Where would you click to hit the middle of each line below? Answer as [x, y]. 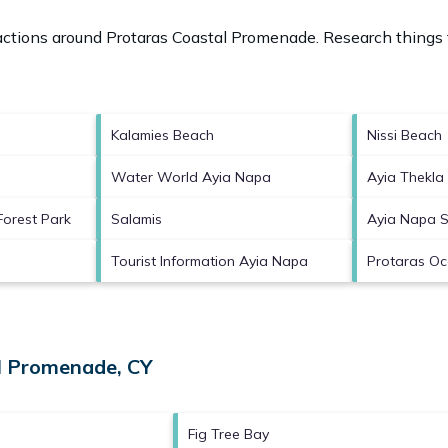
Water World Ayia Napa [191, 176]
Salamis [136, 218]
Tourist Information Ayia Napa [209, 260]
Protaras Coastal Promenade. [212, 36]
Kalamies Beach [162, 134]
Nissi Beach [404, 134]
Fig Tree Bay [228, 433]
